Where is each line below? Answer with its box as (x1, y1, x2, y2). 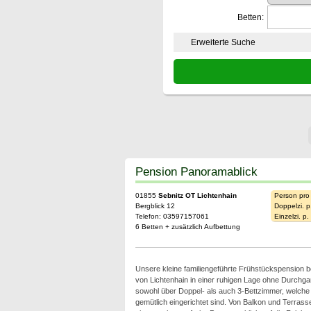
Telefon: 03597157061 (135, 212, 209, 220)
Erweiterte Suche (190, 37, 255, 47)
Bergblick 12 (135, 202, 175, 210)
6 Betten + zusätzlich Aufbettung (135, 223, 240, 230)
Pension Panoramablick (135, 165, 258, 178)
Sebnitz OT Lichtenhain (158, 192, 237, 199)
